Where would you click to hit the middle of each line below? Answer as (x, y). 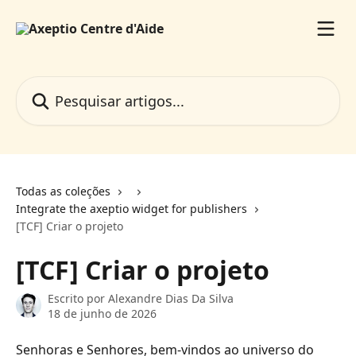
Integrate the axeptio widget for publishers (132, 209)
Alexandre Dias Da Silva (171, 298)
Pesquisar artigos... (73, 85)
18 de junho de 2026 (102, 313)
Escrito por (78, 298)
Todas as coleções (63, 191)
